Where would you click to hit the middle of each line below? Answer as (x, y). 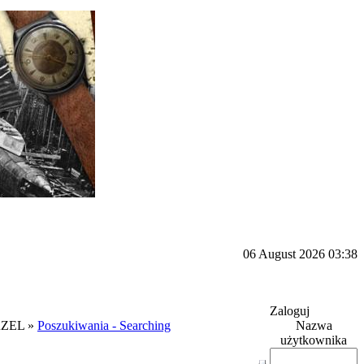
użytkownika (314, 340)
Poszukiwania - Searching (104, 325)
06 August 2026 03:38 (300, 254)
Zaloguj (290, 311)
